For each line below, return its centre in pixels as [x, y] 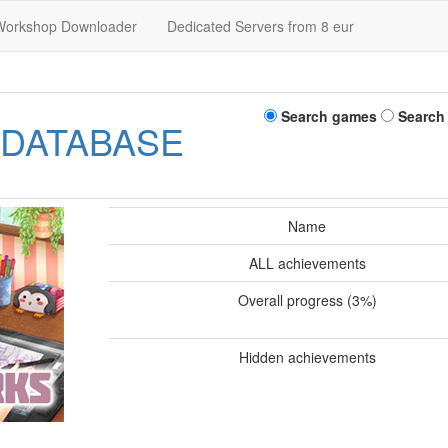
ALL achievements [307, 263]
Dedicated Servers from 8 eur [260, 26]
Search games [327, 115]
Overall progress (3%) [307, 300]
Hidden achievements [307, 357]
